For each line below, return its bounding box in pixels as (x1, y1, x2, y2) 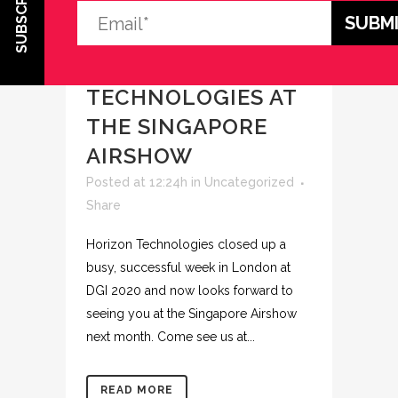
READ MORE (100, 384, 173, 396)
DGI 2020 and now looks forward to (86, 283, 293, 298)
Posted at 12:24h (86, 175, 187, 189)
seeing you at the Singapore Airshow (86, 306, 297, 321)
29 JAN (86, 26, 162, 52)
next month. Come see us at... (86, 330, 255, 344)
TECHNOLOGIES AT (86, 84, 297, 110)
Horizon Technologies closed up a (86, 237, 286, 251)
